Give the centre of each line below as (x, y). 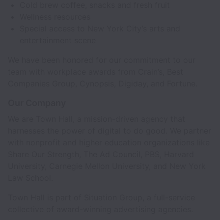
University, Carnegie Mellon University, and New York (107, 166)
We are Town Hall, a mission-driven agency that (96, 119)
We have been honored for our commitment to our (102, 60)
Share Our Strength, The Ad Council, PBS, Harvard (101, 154)
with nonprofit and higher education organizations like (109, 142)
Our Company (37, 103)
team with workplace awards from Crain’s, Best (96, 72)
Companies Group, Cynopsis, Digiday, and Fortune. (103, 83)
